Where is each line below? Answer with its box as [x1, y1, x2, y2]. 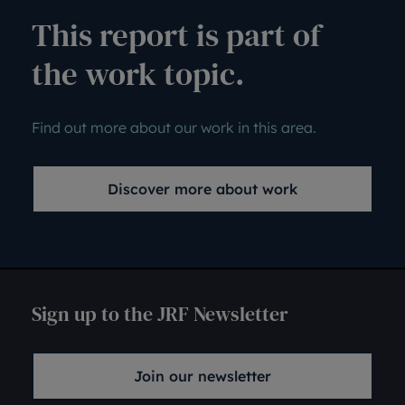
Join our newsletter [134, 367, 271, 385]
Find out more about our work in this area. [32, 118, 316, 137]
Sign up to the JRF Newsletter [32, 300, 288, 327]
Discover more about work [108, 180, 297, 198]
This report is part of [32, 14, 321, 57]
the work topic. [32, 52, 245, 96]
